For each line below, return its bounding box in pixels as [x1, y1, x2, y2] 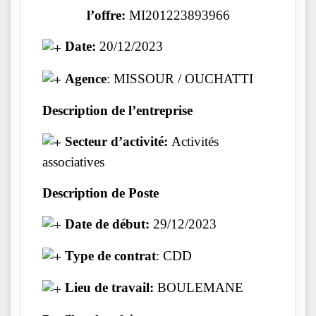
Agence [61, 71, 107, 86]
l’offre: [86, 8, 126, 23]
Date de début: [65, 217, 150, 232]
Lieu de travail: [65, 280, 154, 296]
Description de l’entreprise [42, 102, 193, 118]
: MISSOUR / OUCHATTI [107, 71, 253, 86]
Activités [168, 133, 219, 149]
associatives [42, 154, 104, 170]
